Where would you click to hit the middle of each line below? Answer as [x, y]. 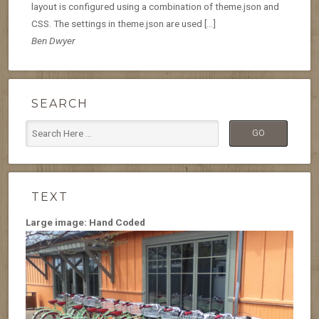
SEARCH [60, 103]
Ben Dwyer [53, 40]
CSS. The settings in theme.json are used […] [124, 23]
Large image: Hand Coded [85, 222]
